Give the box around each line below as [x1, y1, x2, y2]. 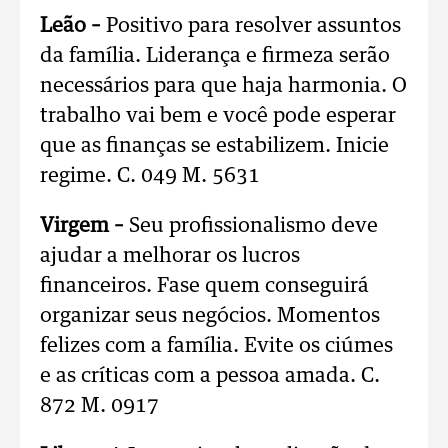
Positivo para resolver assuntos [101, 16, 401, 36]
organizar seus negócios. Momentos [40, 306, 380, 326]
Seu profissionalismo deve [129, 216, 378, 236]
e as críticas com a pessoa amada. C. [40, 366, 380, 386]
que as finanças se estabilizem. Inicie [40, 136, 389, 156]
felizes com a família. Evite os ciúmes [40, 336, 393, 356]
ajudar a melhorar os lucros [40, 246, 300, 266]
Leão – [40, 16, 101, 36]
